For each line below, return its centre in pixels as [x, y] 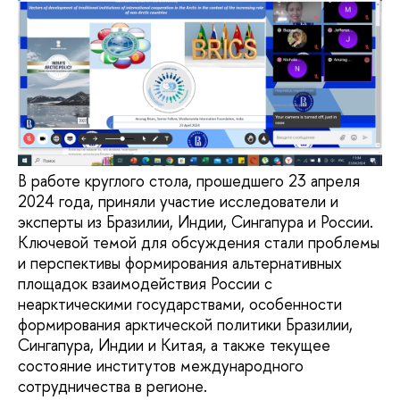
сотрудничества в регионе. [112, 386]
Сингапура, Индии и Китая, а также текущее [174, 345]
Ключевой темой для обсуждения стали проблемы [199, 242]
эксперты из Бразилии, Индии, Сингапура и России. [196, 221]
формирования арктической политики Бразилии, [185, 324]
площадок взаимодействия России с [145, 283]
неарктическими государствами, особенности [180, 304]
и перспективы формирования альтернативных [180, 262]
